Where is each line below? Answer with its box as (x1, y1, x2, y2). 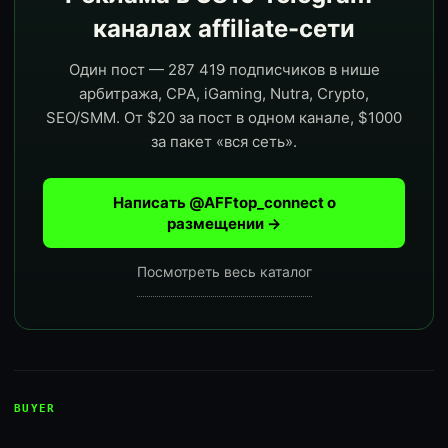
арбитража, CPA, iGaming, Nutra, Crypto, (79, 84, 369, 103)
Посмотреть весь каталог (136, 263, 312, 280)
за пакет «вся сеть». (151, 132, 297, 151)
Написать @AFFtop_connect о (112, 193, 336, 212)
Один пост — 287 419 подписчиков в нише (68, 60, 380, 79)
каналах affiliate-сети (93, 14, 355, 43)
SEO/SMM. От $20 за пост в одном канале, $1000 (46, 108, 402, 127)
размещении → (167, 214, 281, 233)
